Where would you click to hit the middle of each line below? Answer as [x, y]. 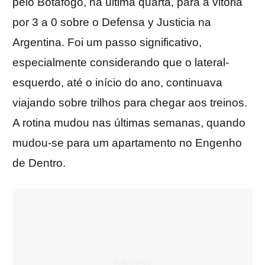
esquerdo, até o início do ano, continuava [117, 83]
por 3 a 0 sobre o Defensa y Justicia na [112, 22]
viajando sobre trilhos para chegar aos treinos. [130, 103]
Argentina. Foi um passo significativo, [107, 43]
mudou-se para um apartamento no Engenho [127, 143]
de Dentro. [39, 163]
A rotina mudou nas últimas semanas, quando [129, 123]
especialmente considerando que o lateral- [121, 63]
